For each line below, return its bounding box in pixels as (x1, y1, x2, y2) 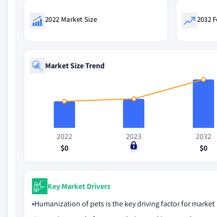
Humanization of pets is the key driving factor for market (34, 199, 215, 209)
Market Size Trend (45, 60, 105, 71)
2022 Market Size (45, 14, 97, 24)
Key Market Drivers (47, 181, 110, 191)
